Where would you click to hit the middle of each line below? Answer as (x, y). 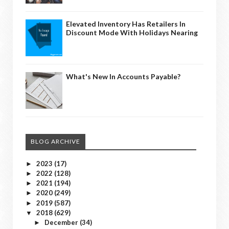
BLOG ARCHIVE (55, 141)
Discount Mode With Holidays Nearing (132, 32)
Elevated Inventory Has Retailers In (126, 24)
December (62, 222)
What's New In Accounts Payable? (123, 76)
